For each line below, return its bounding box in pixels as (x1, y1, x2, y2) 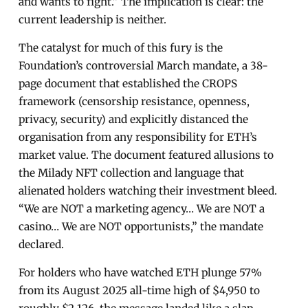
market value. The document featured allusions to (19, 148, 274, 162)
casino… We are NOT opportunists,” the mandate (19, 219, 264, 233)
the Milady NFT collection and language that (19, 166, 245, 179)
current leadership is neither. (19, 12, 167, 26)
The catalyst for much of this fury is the (19, 41, 223, 54)
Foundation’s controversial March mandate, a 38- (19, 58, 269, 72)
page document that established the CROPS (19, 76, 238, 90)
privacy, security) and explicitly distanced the (19, 112, 249, 126)
